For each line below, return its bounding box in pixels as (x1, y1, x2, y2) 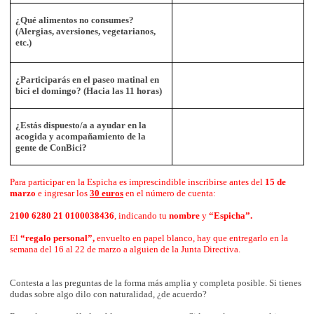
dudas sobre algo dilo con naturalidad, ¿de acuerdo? (10, 289, 207, 300)
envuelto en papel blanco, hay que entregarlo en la (95, 233, 288, 244)
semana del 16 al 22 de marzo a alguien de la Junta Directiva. (10, 244, 240, 255)
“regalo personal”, (20, 233, 95, 244)
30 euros (90, 188, 123, 199)
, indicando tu (114, 210, 169, 221)
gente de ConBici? (15, 142, 88, 153)
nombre (169, 210, 200, 221)
